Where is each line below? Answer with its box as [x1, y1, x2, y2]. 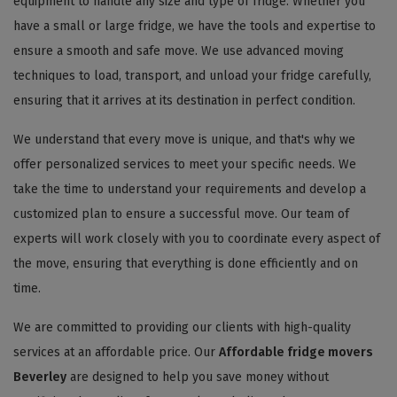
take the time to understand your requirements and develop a [13, 181, 366, 197]
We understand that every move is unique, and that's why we [13, 131, 355, 147]
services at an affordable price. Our [13, 344, 219, 360]
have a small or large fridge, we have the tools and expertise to [13, 18, 376, 34]
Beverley [13, 369, 66, 385]
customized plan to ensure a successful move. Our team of [13, 206, 349, 222]
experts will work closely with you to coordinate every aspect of [13, 230, 380, 246]
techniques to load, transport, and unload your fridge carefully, [13, 67, 371, 83]
